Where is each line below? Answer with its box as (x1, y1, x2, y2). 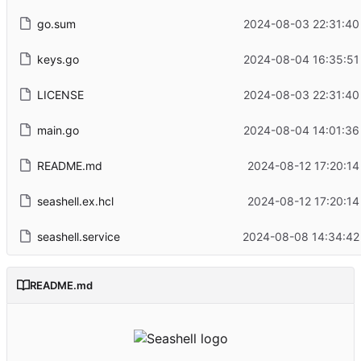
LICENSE (36, 87, 84, 102)
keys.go (36, 52, 79, 66)
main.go (36, 122, 79, 137)
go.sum (36, 16, 76, 31)
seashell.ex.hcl (36, 193, 114, 208)
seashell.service (36, 229, 120, 243)
